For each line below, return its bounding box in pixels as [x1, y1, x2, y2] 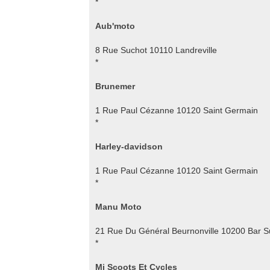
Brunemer [95, 81, 135, 91]
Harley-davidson [95, 142, 163, 151]
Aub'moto [95, 21, 135, 31]
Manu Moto [95, 202, 142, 212]
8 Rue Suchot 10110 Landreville [95, 45, 217, 55]
